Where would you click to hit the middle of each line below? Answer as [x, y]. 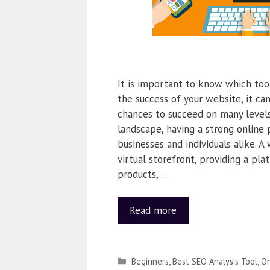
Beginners [150, 261]
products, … [143, 174]
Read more [153, 210]
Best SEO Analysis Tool [215, 261]
